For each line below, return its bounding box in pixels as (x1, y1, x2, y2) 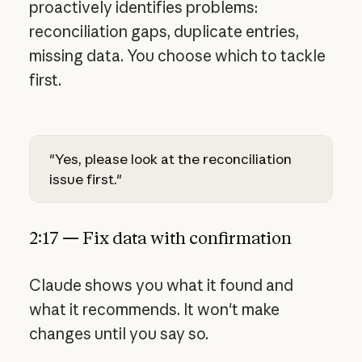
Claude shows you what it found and (28, 276, 293, 296)
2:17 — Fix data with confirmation (28, 227, 292, 248)
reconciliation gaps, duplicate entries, (28, 21, 299, 41)
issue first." (48, 170, 122, 188)
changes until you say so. (28, 324, 208, 344)
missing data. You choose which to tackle (28, 45, 326, 65)
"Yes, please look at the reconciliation (48, 150, 292, 168)
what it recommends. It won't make (28, 300, 280, 320)
